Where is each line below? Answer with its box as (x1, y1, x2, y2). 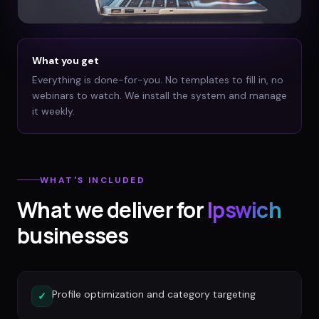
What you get (32, 54, 99, 68)
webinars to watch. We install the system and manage (32, 89, 287, 103)
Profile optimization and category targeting (52, 287, 256, 300)
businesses (17, 220, 129, 250)
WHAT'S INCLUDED (40, 174, 145, 186)
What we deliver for (17, 194, 204, 224)
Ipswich (207, 194, 281, 224)
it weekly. (32, 105, 75, 118)
